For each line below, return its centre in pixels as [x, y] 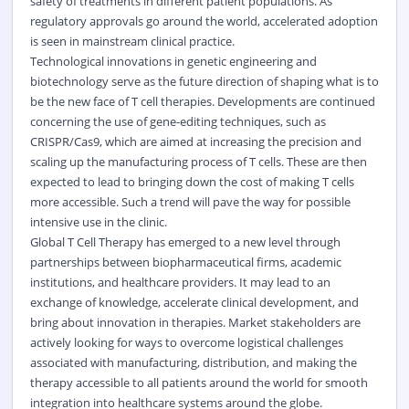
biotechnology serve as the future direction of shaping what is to [204, 81]
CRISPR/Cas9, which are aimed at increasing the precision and [195, 141]
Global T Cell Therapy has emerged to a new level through [185, 241]
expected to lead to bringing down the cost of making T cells [192, 181]
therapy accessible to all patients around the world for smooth [199, 382]
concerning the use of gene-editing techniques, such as [178, 121]
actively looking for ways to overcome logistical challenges [186, 342]
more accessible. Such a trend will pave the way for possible [190, 201]
